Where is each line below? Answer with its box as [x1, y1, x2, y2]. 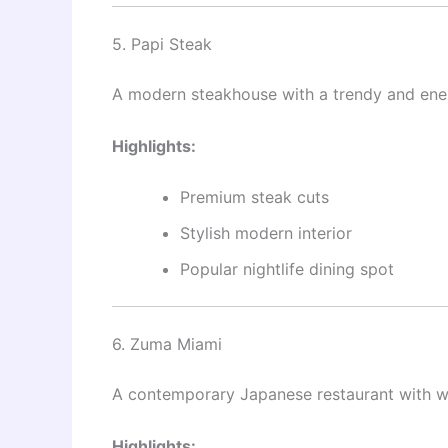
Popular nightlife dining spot [180, 259, 394, 280]
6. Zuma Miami [112, 334, 222, 355]
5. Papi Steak [112, 34, 212, 55]
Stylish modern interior [180, 223, 352, 244]
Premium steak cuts [180, 187, 329, 208]
